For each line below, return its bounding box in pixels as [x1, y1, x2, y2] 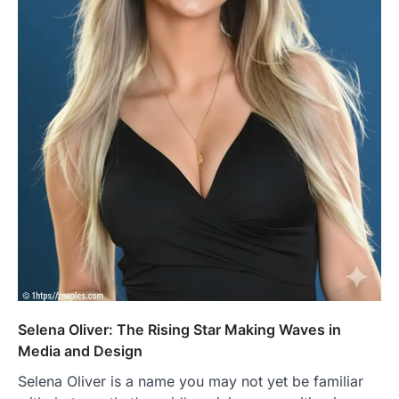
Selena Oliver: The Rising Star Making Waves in [18, 320, 341, 338]
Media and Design [18, 341, 142, 360]
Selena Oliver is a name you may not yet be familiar [18, 371, 363, 390]
